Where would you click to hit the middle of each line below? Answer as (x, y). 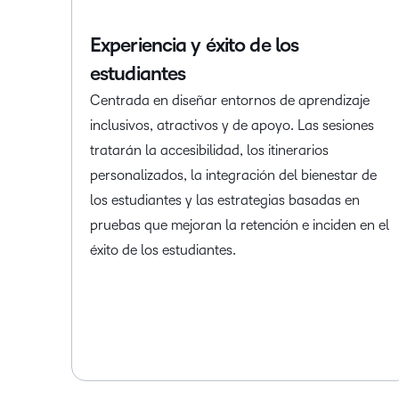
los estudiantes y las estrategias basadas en (225, 200)
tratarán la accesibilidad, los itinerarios (209, 151)
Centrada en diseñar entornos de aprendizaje (230, 101)
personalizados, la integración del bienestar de (233, 175)
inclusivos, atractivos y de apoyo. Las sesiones (232, 126)
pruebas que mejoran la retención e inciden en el (240, 225)
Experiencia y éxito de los (195, 46)
